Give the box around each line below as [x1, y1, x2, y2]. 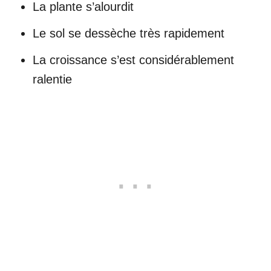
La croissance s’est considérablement [33, 53, 234, 67]
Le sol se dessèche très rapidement [33, 26, 224, 40]
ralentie [33, 72, 72, 86]
